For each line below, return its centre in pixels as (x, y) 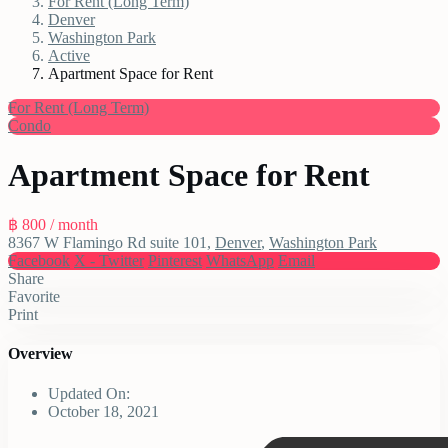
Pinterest (175, 261)
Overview (40, 354)
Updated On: (89, 393)
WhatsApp (240, 261)
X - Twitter (109, 261)
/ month (74, 225)
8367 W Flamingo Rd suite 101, (111, 243)
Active (69, 56)
